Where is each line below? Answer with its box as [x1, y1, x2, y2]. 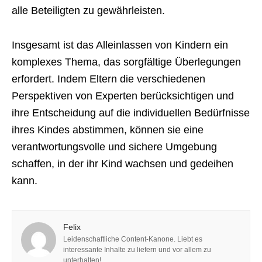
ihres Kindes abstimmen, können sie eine [12, 124, 204, 136]
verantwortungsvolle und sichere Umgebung [12, 141, 217, 153]
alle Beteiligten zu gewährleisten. [12, 5, 165, 16]
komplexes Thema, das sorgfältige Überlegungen [12, 56, 241, 68]
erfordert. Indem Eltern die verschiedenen [12, 73, 205, 85]
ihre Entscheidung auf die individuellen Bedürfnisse [12, 107, 250, 119]
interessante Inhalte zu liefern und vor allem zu [63, 246, 211, 254]
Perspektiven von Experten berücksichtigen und [12, 90, 234, 102]
